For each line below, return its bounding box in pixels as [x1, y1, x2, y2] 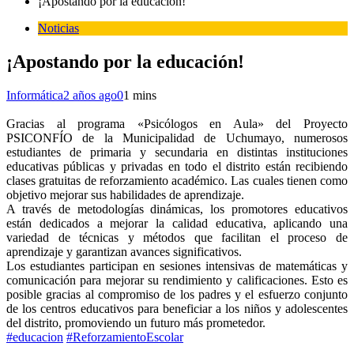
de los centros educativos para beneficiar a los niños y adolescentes [6, 301, 348, 315]
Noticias [38, 21, 79, 36]
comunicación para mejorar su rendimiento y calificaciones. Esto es [6, 273, 348, 287]
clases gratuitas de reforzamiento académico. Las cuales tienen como [6, 173, 348, 187]
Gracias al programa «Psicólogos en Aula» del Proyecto [6, 116, 348, 130]
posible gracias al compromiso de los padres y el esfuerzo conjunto [6, 287, 348, 301]
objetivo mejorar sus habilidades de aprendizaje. [6, 187, 244, 201]
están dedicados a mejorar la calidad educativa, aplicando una [6, 216, 348, 230]
